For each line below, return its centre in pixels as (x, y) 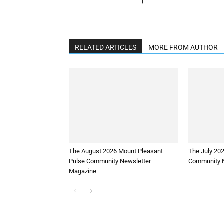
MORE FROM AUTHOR (183, 48)
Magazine (83, 171)
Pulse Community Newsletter (110, 161)
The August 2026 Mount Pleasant (116, 151)
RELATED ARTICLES (106, 48)
